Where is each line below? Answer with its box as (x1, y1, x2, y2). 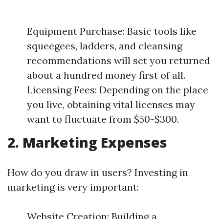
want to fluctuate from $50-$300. (27, 113, 179, 125)
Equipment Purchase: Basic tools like (27, 25, 197, 37)
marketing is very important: (7, 181, 139, 193)
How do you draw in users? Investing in (7, 166, 188, 178)
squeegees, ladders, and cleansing (27, 40, 182, 52)
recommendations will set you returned (27, 54, 210, 66)
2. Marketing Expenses (7, 133, 167, 152)
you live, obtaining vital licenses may (27, 98, 195, 110)
